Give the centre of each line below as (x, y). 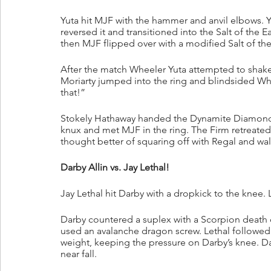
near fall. (79, 254)
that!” (73, 93)
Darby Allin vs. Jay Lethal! (115, 168)
